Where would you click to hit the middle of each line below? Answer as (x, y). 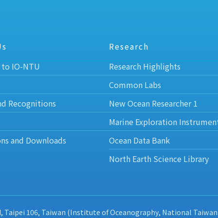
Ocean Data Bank (139, 140)
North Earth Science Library (159, 159)
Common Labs (135, 85)
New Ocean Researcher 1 (153, 103)
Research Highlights (145, 66)
